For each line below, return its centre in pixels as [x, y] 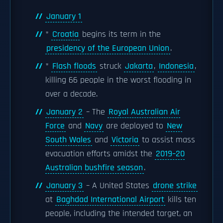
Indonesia [176, 66]
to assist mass [167, 140]
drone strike [175, 186]
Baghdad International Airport [110, 200]
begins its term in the [120, 34]
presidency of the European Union [108, 48]
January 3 [64, 186]
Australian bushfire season [94, 168]
